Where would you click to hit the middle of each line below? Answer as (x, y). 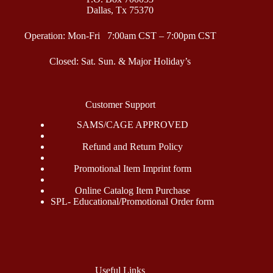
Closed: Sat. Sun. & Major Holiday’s (120, 61)
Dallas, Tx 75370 (120, 10)
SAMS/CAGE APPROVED (132, 124)
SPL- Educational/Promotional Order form (133, 201)
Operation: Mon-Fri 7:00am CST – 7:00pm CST (120, 35)
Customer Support (120, 104)
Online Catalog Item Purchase (132, 190)
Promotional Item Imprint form (132, 168)
